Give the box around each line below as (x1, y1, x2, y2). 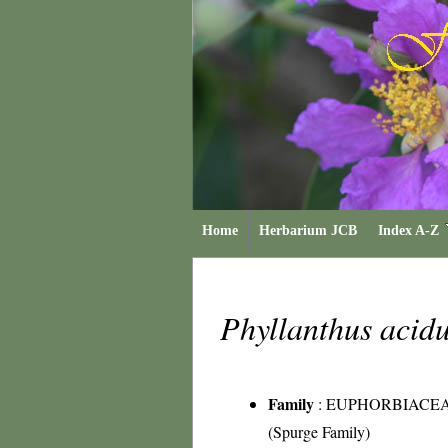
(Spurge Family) (268, 421, 370, 442)
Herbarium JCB (259, 223, 357, 238)
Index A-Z (378, 223, 439, 238)
